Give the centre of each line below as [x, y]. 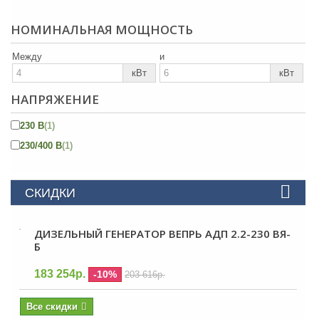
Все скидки [52, 307]
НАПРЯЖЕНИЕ [55, 99]
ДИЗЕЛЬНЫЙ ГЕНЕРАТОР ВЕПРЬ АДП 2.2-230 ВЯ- [162, 234]
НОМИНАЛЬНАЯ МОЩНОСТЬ [102, 30]
